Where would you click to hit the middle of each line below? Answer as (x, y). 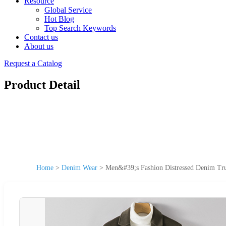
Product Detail (42, 84)
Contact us (41, 37)
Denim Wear (79, 167)
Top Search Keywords (80, 28)
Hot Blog (59, 19)
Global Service (68, 10)
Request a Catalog (33, 63)
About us (39, 46)
